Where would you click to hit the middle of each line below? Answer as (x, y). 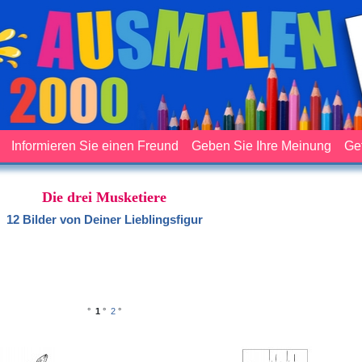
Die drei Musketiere (104, 197)
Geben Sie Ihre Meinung (261, 145)
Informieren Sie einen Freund (95, 145)
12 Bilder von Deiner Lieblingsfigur (104, 219)
